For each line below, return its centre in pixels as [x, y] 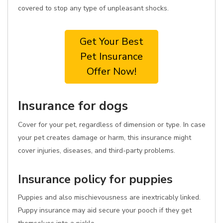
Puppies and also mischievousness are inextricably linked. [109, 197]
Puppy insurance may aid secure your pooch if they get [105, 210]
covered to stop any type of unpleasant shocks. [93, 8]
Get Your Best [111, 42]
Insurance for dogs [73, 106]
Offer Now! [111, 71]
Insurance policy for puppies [95, 179]
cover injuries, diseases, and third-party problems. [97, 151]
